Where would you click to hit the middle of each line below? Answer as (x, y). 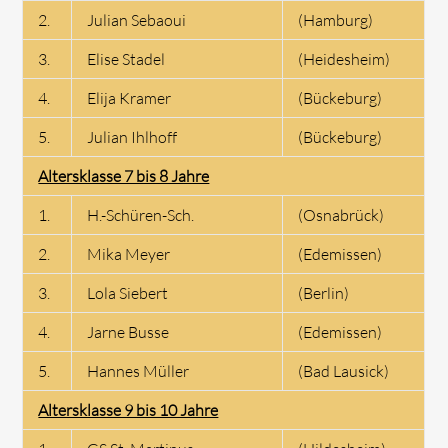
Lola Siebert (128, 292)
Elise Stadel (126, 58)
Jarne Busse (128, 331)
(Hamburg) (336, 19)
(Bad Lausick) (344, 370)
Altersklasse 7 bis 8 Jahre (124, 175)
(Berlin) (324, 292)
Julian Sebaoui (137, 19)
